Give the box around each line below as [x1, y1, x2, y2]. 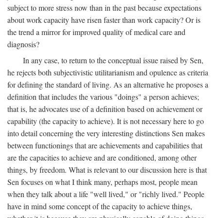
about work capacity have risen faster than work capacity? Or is [7, 15, 200, 25]
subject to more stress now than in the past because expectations [7, 2, 201, 13]
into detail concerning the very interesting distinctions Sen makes [7, 128, 205, 139]
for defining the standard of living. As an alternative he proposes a [7, 79, 208, 90]
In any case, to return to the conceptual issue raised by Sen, [23, 55, 203, 66]
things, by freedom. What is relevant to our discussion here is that [7, 164, 207, 175]
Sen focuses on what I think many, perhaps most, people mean [7, 177, 198, 187]
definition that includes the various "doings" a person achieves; [7, 91, 199, 102]
